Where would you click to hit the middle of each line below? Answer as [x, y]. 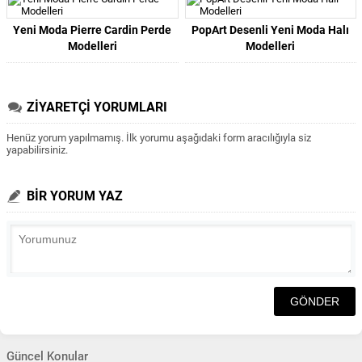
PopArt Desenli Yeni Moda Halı [271, 30]
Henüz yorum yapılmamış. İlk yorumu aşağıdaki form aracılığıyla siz [159, 138]
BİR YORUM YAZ [75, 196]
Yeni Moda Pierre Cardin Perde [93, 30]
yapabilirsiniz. [37, 150]
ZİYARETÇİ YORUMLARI [97, 107]
